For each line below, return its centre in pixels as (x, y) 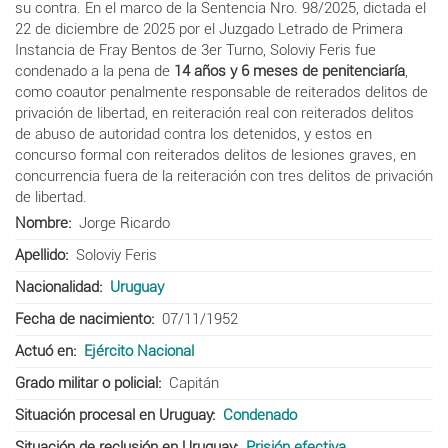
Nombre (41, 222)
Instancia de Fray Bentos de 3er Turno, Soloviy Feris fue (195, 49)
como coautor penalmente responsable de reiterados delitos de (221, 91)
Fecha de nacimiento (83, 318)
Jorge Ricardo (124, 222)
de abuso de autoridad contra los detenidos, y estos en (193, 133)
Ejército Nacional (138, 350)
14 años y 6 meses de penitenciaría (289, 70)
